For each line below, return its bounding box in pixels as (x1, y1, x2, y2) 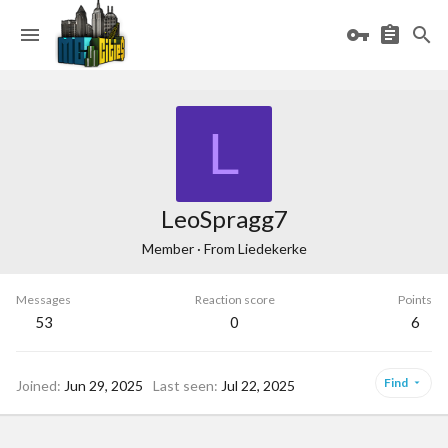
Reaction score (194, 292, 275, 307)
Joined (16, 376, 57, 394)
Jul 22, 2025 (221, 376, 295, 394)
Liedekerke (237, 240, 307, 257)
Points (398, 292, 432, 307)
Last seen (153, 376, 214, 394)
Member (141, 240, 194, 257)
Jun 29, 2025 (64, 376, 143, 394)
